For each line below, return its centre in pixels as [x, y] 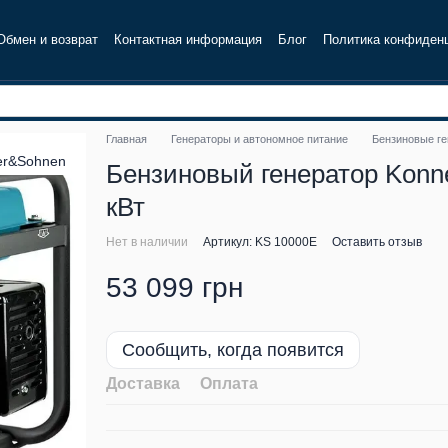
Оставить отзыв [376, 242]
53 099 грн [174, 287]
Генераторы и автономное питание [259, 139]
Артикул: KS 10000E [259, 242]
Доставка [142, 383]
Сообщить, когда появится [232, 350]
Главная [126, 139]
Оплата [228, 383]
